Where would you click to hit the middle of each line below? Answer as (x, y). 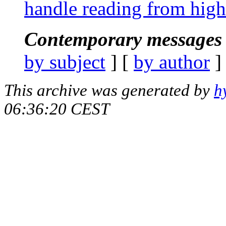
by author (172, 62)
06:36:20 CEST (57, 109)
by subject (65, 62)
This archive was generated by (109, 90)
